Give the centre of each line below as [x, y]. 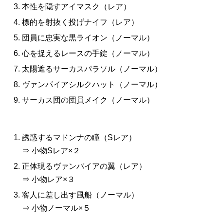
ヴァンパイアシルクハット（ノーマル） [92, 84]
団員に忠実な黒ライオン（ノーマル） [88, 37]
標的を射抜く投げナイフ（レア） [80, 22]
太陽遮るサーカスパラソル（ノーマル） [92, 69]
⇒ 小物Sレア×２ [51, 150]
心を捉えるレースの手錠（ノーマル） [88, 53]
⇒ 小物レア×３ [48, 179]
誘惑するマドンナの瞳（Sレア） [79, 137]
